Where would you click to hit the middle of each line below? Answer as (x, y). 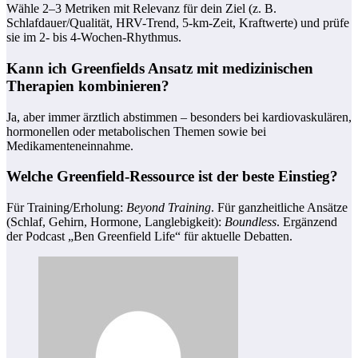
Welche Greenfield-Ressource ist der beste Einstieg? (172, 177)
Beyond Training (169, 207)
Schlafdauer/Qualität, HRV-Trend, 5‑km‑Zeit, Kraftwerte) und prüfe (178, 23)
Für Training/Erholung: (66, 207)
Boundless (251, 221)
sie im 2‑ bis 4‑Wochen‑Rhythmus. (94, 38)
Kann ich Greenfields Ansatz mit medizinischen (160, 68)
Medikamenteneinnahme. (70, 145)
